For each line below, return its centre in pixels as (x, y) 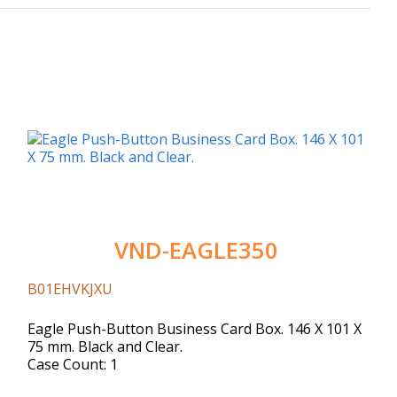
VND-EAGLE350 (196, 250)
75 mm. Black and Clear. (105, 346)
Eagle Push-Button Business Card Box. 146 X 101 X (195, 328)
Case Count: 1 (73, 364)
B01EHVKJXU (72, 288)
